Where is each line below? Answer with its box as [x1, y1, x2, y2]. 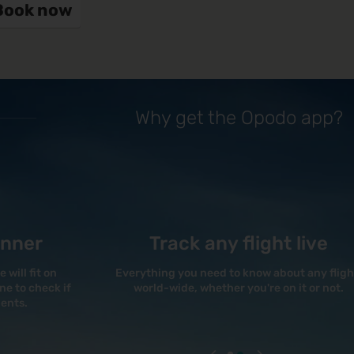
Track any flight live [149, 232, 328, 255]
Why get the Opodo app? [134, 107, 343, 130]
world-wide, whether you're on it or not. [134, 281, 344, 296]
